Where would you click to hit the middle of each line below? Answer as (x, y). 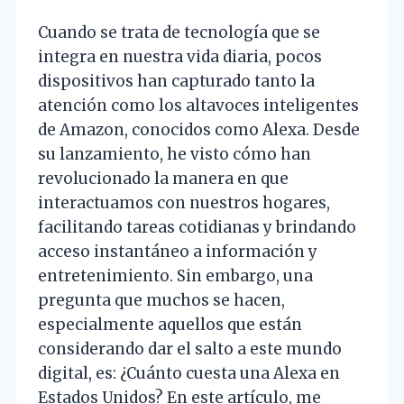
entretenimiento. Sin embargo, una (175, 276)
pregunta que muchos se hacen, (161, 301)
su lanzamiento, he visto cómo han (174, 155)
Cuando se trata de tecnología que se (179, 33)
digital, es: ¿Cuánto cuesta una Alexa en (189, 374)
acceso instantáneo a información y (178, 252)
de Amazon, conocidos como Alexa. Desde (199, 130)
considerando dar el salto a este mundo (190, 349)
